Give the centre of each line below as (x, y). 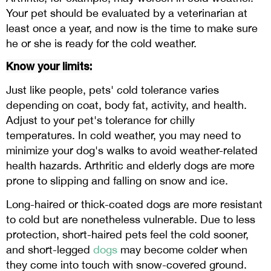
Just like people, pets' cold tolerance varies (113, 90)
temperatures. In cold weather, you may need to (123, 135)
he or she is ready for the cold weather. (101, 44)
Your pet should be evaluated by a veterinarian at (127, 13)
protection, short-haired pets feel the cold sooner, (127, 235)
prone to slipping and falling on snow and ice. (117, 181)
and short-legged (50, 250)
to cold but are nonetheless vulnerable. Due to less (131, 220)
